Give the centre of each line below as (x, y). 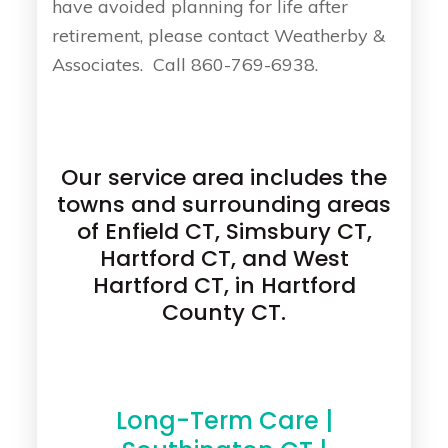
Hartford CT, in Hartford (224, 285)
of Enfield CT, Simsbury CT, (224, 231)
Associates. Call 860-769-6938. (185, 64)
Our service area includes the (224, 177)
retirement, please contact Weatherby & (219, 35)
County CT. (224, 312)
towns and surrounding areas (224, 204)
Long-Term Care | (224, 420)
